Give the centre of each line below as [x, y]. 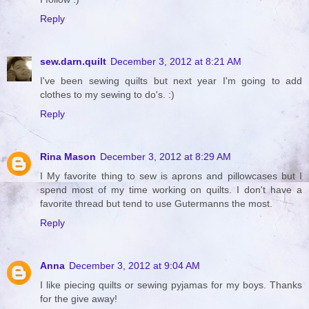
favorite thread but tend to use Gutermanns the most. [156, 204]
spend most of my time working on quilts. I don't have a [171, 190]
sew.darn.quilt [73, 62]
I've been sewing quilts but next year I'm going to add [171, 81]
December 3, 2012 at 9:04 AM [134, 266]
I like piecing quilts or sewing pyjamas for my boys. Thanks [171, 285]
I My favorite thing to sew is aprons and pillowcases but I [171, 176]
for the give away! [79, 299]
